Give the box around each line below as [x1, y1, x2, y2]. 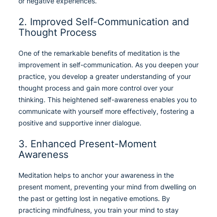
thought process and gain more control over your [18, 84, 173, 93]
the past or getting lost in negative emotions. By [18, 194, 170, 203]
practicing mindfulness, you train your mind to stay [18, 206, 179, 215]
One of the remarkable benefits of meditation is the [18, 49, 180, 58]
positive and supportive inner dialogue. [18, 119, 141, 127]
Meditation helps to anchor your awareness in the [18, 171, 174, 180]
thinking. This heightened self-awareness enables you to [18, 95, 197, 104]
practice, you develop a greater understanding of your [18, 72, 191, 81]
